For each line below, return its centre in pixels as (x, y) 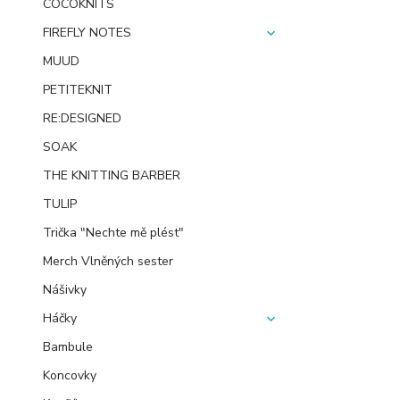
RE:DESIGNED (82, 118)
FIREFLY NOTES (87, 33)
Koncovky (70, 375)
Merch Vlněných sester (108, 261)
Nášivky (65, 290)
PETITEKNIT (78, 90)
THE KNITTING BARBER (112, 175)
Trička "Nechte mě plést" (113, 233)
